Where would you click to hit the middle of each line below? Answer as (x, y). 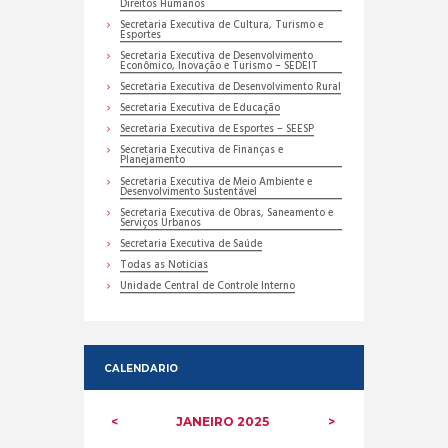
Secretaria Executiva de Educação (200, 109)
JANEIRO (207, 422)
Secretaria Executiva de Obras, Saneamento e (227, 213)
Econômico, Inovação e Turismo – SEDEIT (219, 67)
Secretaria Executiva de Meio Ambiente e (216, 182)
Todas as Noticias (164, 265)
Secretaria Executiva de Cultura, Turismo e (222, 26)
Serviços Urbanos (161, 223)
